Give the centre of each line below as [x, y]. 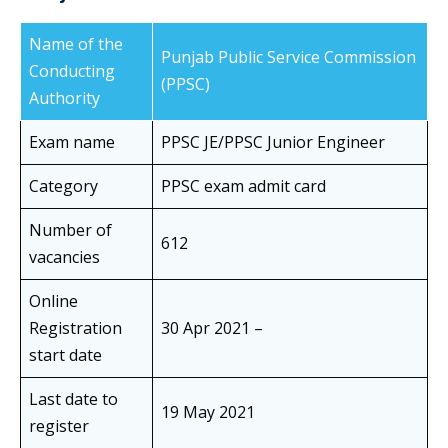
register [61, 426]
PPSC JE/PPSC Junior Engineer [273, 142]
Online [53, 301]
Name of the [76, 44]
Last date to [73, 399]
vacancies [64, 257]
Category [63, 186]
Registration [75, 328]
